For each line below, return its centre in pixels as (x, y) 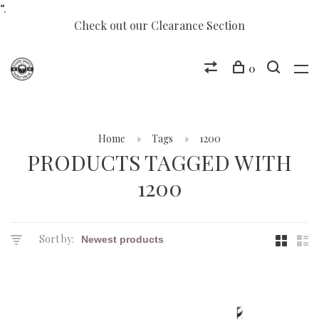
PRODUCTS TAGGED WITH (159, 162)
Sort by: (57, 239)
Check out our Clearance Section (159, 25)
